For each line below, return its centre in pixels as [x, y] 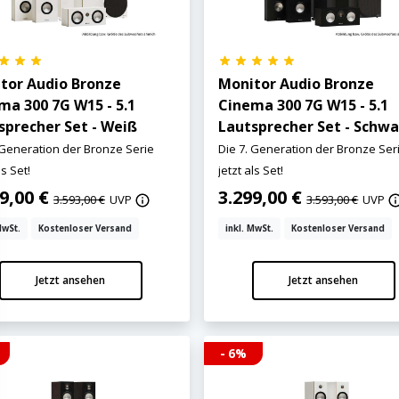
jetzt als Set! [251, 170]
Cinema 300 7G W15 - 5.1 [304, 105]
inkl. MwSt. [250, 228]
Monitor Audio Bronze [297, 83]
